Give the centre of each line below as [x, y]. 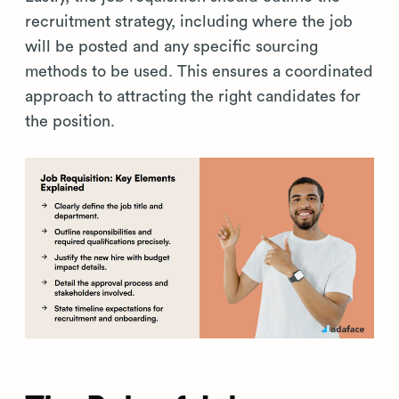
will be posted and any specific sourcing [171, 46]
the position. [70, 121]
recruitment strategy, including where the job [189, 21]
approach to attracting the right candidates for [193, 96]
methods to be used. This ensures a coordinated [199, 71]
